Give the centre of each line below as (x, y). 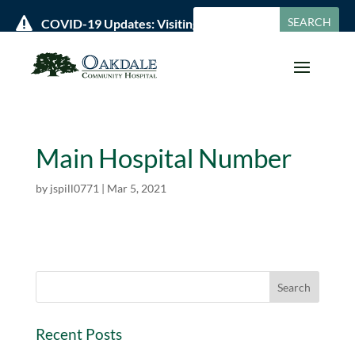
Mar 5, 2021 (136, 189)
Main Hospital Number (163, 158)
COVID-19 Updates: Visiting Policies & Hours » (172, 23)
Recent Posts (78, 334)
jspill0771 (74, 189)
